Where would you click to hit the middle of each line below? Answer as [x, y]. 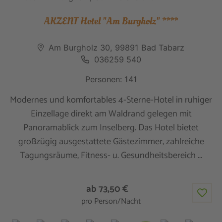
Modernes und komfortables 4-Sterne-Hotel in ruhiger [111, 100]
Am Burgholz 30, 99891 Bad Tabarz [116, 47]
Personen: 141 [111, 79]
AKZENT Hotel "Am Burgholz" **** [111, 21]
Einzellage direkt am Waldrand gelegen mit [111, 114]
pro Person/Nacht [111, 201]
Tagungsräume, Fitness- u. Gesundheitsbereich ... [111, 156]
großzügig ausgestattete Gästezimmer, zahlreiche [111, 142]
